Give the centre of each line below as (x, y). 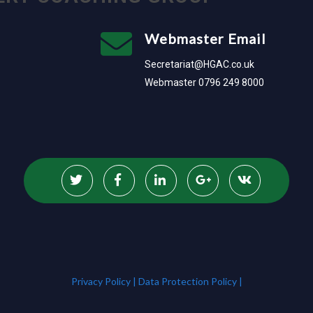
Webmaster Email (206, 39)
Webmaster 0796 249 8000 (205, 83)
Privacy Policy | (104, 282)
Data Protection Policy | (190, 282)
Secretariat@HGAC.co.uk (200, 65)
